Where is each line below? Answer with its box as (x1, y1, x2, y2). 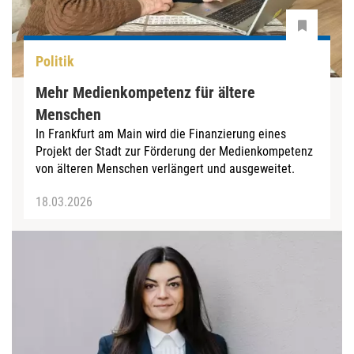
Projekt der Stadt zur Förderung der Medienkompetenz (36, 143, 313, 159)
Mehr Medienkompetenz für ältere (36, 82, 255, 102)
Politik (36, 53, 74, 70)
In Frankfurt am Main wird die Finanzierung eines (36, 126, 286, 141)
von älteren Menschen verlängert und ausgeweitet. (36, 160, 295, 176)
